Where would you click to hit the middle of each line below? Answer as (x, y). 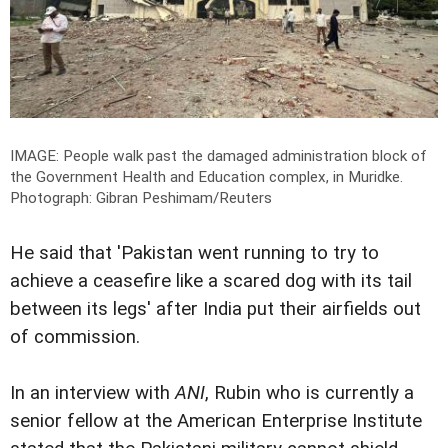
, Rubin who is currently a (309, 392)
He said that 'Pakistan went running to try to (194, 252)
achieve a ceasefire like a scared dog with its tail (211, 280)
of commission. (75, 336)
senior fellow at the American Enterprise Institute (216, 420)
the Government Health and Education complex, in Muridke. (206, 176)
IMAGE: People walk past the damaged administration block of (218, 155)
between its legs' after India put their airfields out (215, 308)
